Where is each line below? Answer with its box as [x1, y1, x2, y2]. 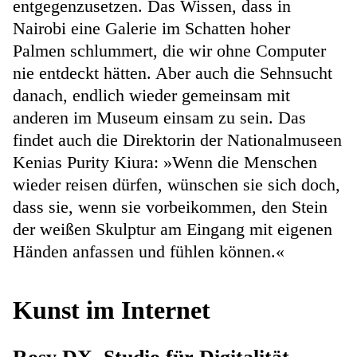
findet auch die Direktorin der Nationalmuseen [13, 129, 342, 150]
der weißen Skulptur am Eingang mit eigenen [13, 218, 332, 239]
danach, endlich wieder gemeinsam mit [13, 84, 290, 105]
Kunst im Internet [13, 295, 210, 324]
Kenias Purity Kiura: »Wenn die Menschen [13, 151, 317, 172]
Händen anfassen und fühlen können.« [13, 241, 284, 261]
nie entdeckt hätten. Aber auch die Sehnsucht [13, 62, 332, 83]
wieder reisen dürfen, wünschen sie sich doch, [13, 174, 340, 194]
